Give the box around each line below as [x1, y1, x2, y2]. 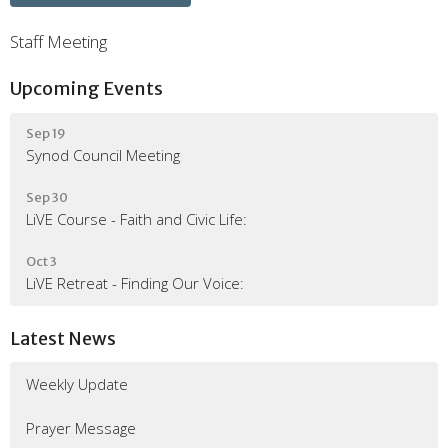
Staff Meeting [10, 30, 107, 53]
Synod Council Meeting [26, 144, 180, 165]
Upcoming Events [10, 77, 163, 100]
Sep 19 [26, 124, 66, 142]
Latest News [10, 326, 116, 350]
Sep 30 [26, 188, 68, 206]
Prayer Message [26, 418, 136, 438]
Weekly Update [26, 374, 128, 394]
